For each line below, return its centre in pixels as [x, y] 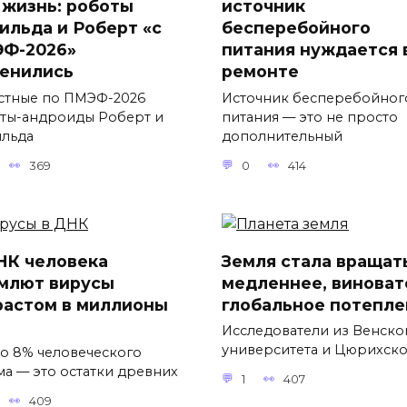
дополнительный [282, 136]
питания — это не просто [310, 117]
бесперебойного [296, 27]
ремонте [260, 71]
